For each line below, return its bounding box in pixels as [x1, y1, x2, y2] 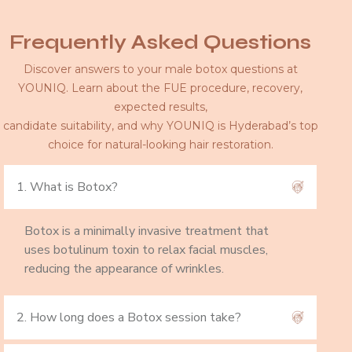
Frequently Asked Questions [9, 30, 311, 54]
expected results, [113, 99, 207, 114]
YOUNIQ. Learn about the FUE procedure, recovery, [18, 80, 302, 95]
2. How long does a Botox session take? [16, 308, 241, 326]
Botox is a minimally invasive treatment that [24, 222, 269, 240]
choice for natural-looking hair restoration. [47, 137, 273, 152]
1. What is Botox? [16, 178, 118, 196]
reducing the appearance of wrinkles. [24, 259, 224, 277]
